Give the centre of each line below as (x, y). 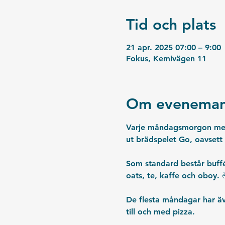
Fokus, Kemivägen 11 (166, 58)
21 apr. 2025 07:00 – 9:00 (173, 47)
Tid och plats (171, 24)
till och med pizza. (161, 211)
